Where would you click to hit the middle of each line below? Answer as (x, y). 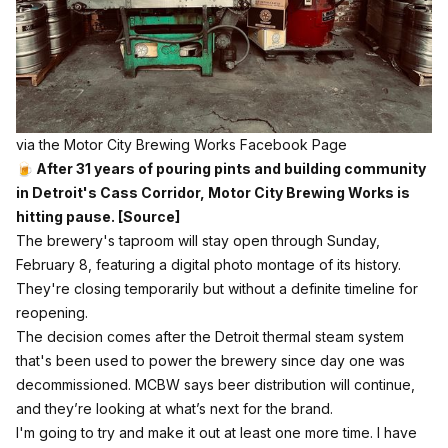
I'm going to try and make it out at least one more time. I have (216, 432)
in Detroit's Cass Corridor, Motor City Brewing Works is (213, 192)
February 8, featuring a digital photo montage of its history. (208, 264)
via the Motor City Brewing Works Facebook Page (181, 144)
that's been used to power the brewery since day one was (210, 360)
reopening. (52, 312)
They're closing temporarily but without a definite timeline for (217, 288)
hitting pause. (67, 216)
